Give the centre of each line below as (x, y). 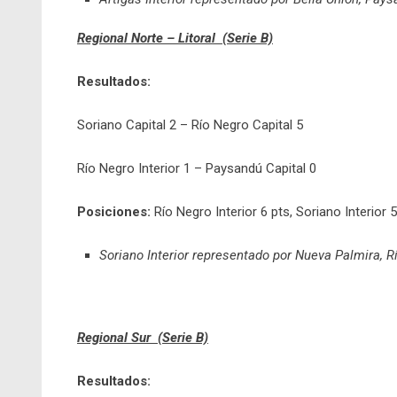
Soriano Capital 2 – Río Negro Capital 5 (190, 125)
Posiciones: (114, 212)
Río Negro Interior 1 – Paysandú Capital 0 (197, 168)
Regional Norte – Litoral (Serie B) (175, 38)
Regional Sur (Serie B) (143, 338)
